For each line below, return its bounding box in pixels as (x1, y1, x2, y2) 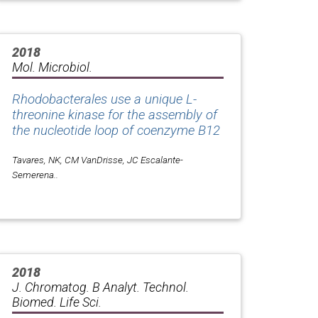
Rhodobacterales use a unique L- (12, 92, 197, 108)
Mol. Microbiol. (12, 60, 92, 75)
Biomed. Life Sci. (12, 295, 102, 310)
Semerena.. (12, 169, 58, 181)
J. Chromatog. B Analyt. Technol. (12, 280, 189, 295)
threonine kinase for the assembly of (12, 107, 217, 124)
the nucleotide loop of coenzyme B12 (12, 123, 220, 139)
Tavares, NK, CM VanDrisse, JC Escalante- (12, 154, 183, 166)
